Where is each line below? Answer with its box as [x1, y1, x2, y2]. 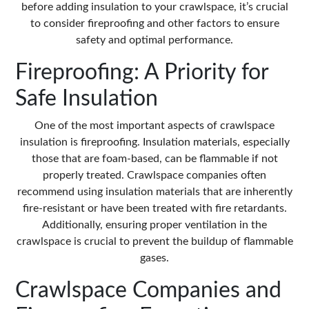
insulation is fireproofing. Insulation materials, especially [19, 137, 290, 148]
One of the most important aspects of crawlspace [34, 120, 275, 132]
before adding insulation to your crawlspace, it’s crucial [21, 1, 288, 13]
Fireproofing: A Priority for [15, 61, 269, 84]
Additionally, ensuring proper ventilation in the [42, 219, 267, 231]
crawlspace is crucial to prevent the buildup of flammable [16, 236, 293, 248]
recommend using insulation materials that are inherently [17, 186, 292, 198]
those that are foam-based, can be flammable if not [31, 153, 278, 165]
